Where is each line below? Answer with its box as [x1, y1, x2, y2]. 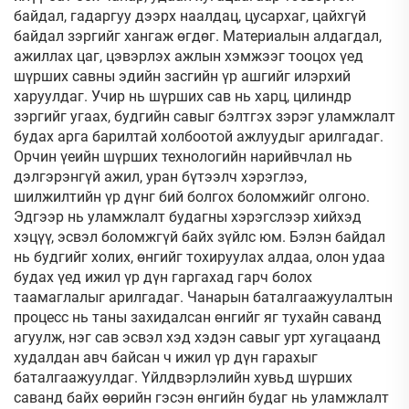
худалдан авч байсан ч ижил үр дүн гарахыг [14, 349, 318, 366]
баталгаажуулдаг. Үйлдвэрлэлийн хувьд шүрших [14, 369, 352, 386]
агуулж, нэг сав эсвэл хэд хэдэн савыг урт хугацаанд [14, 329, 381, 346]
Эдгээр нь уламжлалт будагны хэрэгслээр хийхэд [14, 208, 362, 225]
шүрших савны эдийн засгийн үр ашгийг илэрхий [14, 68, 351, 85]
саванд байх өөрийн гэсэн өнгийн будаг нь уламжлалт [14, 389, 389, 406]
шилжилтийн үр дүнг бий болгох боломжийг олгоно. [14, 188, 370, 205]
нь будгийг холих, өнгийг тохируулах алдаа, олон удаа [14, 248, 385, 266]
